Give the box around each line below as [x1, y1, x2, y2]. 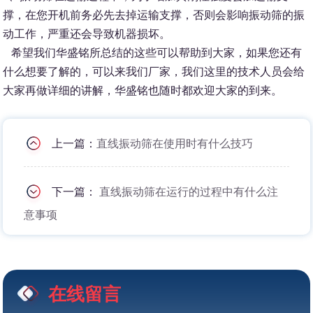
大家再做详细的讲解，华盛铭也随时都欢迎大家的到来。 [3, 85, 283, 97]
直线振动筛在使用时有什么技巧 [96, 137, 254, 150]
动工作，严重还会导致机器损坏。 [3, 28, 171, 41]
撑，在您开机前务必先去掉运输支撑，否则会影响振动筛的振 [3, 9, 305, 22]
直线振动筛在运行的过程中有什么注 [99, 185, 279, 198]
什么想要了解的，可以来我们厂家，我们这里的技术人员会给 [3, 66, 305, 78]
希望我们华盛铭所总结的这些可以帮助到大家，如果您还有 [3, 47, 303, 59]
